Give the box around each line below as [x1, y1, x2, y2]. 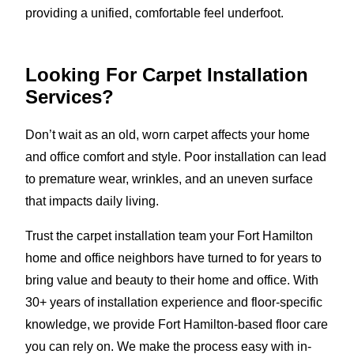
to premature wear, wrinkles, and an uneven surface [25, 171, 313, 186]
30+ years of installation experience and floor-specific [25, 295, 322, 309]
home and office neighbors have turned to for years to [25, 250, 322, 265]
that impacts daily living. [25, 194, 159, 208]
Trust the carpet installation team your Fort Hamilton [25, 228, 313, 243]
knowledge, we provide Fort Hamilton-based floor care [25, 317, 328, 331]
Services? [25, 85, 114, 107]
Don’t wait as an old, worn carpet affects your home [25, 127, 310, 141]
